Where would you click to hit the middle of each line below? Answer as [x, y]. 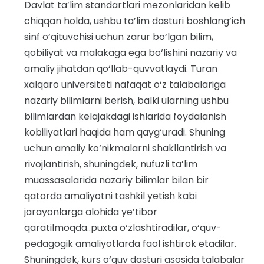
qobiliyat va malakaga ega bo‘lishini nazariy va [131, 53]
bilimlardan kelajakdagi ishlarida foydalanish [125, 116]
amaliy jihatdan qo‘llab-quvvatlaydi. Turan [121, 69]
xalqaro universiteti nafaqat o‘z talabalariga [125, 85]
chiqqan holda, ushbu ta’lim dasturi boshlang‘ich [135, 21]
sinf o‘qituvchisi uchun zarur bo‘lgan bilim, [119, 37]
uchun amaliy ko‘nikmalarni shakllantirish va [125, 148]
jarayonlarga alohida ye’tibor [91, 212]
